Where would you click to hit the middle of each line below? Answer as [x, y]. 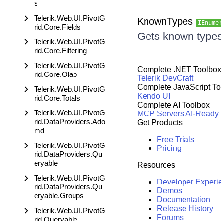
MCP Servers [160, 114]
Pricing [169, 148]
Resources [156, 165]
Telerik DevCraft [165, 78]
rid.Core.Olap [55, 74]
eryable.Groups [59, 196]
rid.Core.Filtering [60, 51]
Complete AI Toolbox [173, 105]
